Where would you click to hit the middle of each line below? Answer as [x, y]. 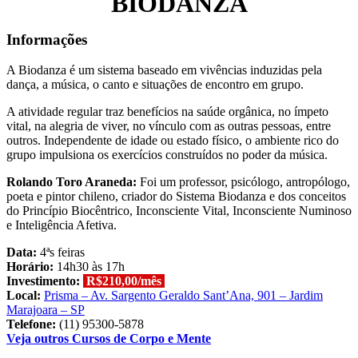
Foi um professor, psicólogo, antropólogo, [245, 182]
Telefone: [31, 324]
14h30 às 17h [89, 267]
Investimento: [43, 281]
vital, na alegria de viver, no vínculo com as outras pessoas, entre [169, 126]
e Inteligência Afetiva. [62, 225]
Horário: [30, 267]
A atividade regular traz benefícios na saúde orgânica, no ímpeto [167, 112]
